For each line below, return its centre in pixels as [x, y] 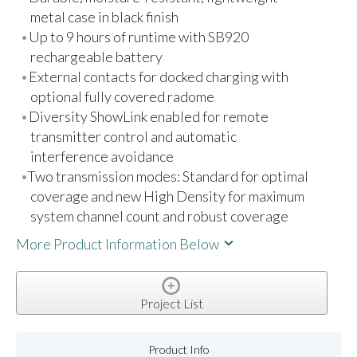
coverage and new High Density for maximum [167, 196]
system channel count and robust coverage [159, 216]
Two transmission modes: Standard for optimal [168, 176]
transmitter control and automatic [133, 136]
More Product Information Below [118, 244]
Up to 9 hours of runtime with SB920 [139, 36]
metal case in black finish [104, 16]
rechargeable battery [96, 56]
